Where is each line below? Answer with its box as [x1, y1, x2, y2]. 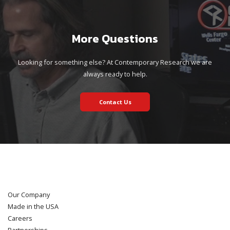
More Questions [72, 30, 158, 48]
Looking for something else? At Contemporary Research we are [18, 57, 212, 67]
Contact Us [99, 98, 131, 106]
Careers [8, 214, 32, 223]
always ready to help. [83, 69, 147, 79]
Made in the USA [8, 202, 59, 212]
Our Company [8, 190, 50, 200]
